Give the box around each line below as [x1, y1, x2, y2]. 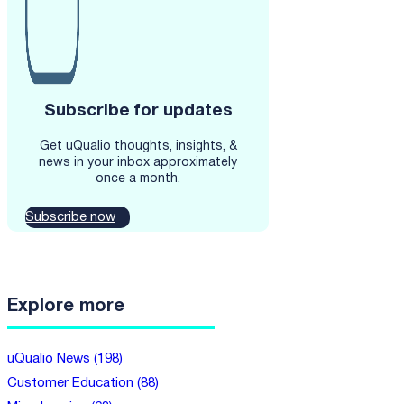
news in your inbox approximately [39, 157, 237, 170]
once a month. [96, 173, 180, 186]
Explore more [7, 298, 124, 315]
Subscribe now [25, 211, 115, 225]
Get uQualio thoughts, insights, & [39, 141, 237, 153]
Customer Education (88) [7, 376, 159, 390]
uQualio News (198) [7, 352, 123, 365]
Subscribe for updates [43, 103, 233, 120]
